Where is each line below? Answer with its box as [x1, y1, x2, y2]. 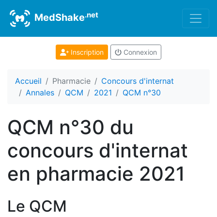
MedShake [32, 12, 85, 24]
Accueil [15, 76, 42, 86]
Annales [26, 88, 54, 97]
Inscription [68, 48, 104, 56]
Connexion [121, 48, 157, 56]
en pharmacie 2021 [7, 162, 185, 186]
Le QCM [7, 197, 67, 216]
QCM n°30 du [7, 115, 134, 139]
